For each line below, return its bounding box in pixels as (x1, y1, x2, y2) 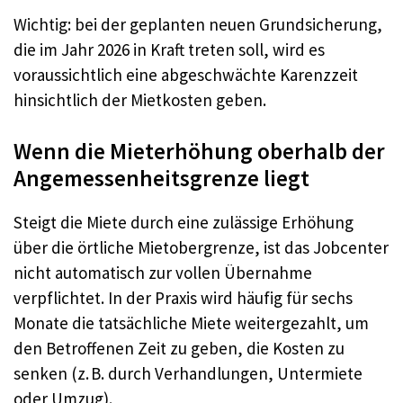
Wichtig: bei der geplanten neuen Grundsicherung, (13, 13, 382, 35)
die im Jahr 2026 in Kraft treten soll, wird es (13, 38, 325, 60)
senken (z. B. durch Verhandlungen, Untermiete (13, 363, 363, 385)
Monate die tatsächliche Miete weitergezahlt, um (13, 312, 369, 335)
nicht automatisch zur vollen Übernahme (13, 262, 312, 284)
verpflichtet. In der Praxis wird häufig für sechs (13, 287, 353, 309)
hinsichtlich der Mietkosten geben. (13, 88, 266, 111)
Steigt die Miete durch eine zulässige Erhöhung (13, 211, 354, 234)
